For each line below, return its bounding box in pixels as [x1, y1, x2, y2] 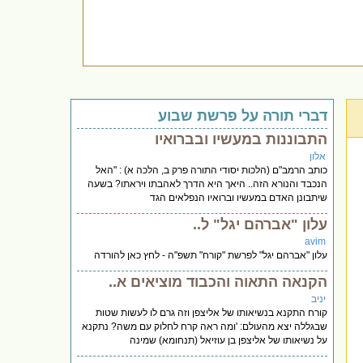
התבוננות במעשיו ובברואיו [155, 130, 328, 147]
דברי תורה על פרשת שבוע [158, 107, 328, 124]
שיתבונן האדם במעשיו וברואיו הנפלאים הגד [150, 191, 328, 203]
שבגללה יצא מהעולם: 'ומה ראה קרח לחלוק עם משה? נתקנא [82, 320, 328, 332]
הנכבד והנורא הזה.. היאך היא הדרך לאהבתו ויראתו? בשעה [88, 177, 328, 190]
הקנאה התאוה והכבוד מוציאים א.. [109, 273, 328, 290]
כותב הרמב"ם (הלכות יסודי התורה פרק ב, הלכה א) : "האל [96, 164, 328, 176]
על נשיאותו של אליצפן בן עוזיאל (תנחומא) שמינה [130, 334, 328, 346]
